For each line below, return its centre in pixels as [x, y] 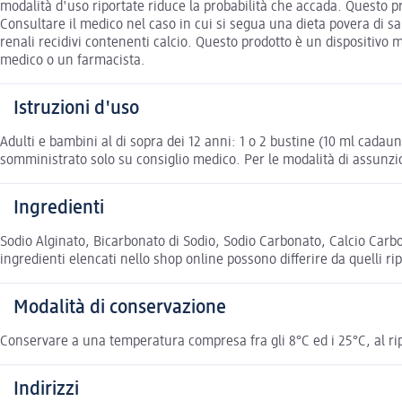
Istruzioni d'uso [76, 108]
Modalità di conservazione [120, 307]
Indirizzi [46, 389]
